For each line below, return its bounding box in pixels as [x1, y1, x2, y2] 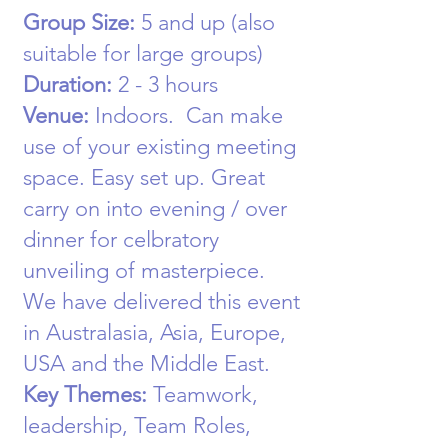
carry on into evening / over [23, 195, 287, 222]
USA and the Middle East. [23, 350, 270, 377]
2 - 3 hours [118, 71, 224, 98]
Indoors [95, 102, 168, 129]
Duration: [23, 71, 118, 98]
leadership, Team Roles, [23, 412, 251, 439]
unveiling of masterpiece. [23, 257, 265, 284]
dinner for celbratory [23, 226, 219, 253]
